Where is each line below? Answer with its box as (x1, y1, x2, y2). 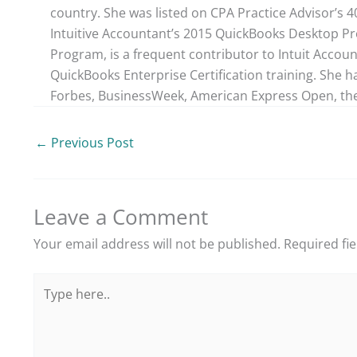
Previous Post (48, 133, 134, 151)
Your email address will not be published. (33, 234, 280, 253)
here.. (33, 294, 67, 312)
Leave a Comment (33, 202, 208, 231)
